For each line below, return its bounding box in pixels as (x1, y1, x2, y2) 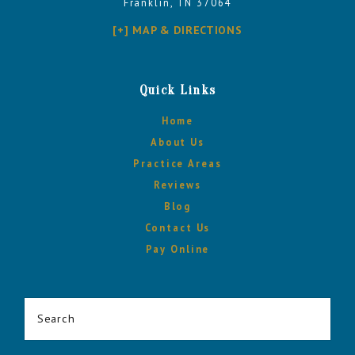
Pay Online (145, 242, 210, 256)
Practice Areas (133, 157, 222, 170)
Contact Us (144, 221, 211, 235)
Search (37, 311, 75, 326)
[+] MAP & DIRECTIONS (113, 22, 242, 37)
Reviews (154, 178, 201, 192)
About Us (151, 136, 204, 149)
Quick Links (139, 82, 216, 97)
